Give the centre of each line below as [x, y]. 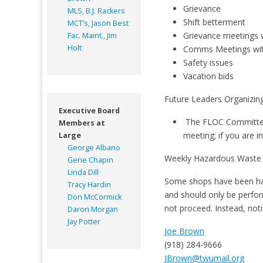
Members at [82, 123]
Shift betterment [214, 22]
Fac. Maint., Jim [92, 35]
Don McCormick [95, 197]
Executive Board [89, 110]
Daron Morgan [93, 209]
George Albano [94, 147]
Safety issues [209, 62]
